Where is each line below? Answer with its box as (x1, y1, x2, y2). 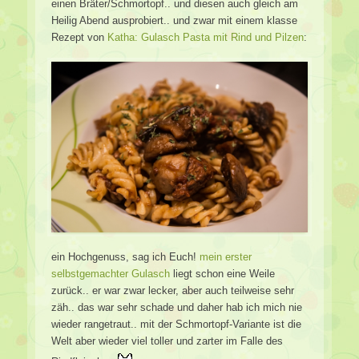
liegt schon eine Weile (170, 268, 275, 280)
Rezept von (51, 31, 107, 43)
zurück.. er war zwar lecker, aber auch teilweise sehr (51, 284, 294, 297)
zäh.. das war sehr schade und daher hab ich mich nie (51, 301, 302, 314)
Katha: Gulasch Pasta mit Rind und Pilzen (107, 31, 304, 43)
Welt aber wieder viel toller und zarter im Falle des (51, 335, 283, 348)
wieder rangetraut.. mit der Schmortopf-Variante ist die (51, 318, 301, 331)
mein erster (200, 251, 252, 264)
